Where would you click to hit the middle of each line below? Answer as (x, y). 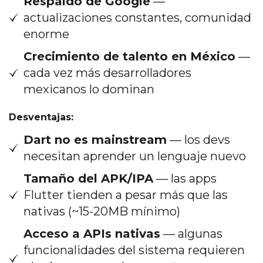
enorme (46, 34)
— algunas (191, 233)
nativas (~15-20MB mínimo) (102, 211)
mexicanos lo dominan (89, 89)
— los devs (198, 139)
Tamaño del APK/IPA (88, 178)
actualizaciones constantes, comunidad (137, 17)
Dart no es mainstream (95, 139)
